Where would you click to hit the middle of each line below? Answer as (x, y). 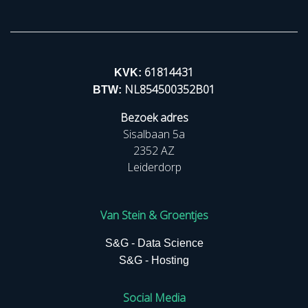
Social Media (154, 298)
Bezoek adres (154, 118)
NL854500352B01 (170, 89)
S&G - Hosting (154, 260)
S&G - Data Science (154, 243)
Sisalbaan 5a (154, 134)
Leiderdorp (154, 167)
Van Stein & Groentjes (154, 215)
